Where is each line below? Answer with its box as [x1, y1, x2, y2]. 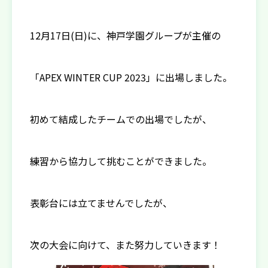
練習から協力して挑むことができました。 [30, 154, 212, 168]
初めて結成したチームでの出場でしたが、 [30, 112, 212, 126]
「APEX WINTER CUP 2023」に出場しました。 [30, 70, 232, 84]
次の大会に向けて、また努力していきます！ [30, 237, 221, 252]
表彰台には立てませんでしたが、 [30, 196, 172, 210]
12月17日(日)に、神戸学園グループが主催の [30, 28, 221, 42]
